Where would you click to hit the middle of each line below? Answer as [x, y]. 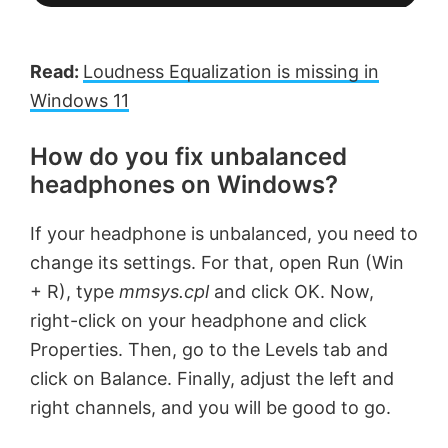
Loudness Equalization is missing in [231, 72]
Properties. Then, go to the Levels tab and [209, 350]
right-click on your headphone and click [198, 321]
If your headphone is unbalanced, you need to [224, 234]
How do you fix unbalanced [188, 157]
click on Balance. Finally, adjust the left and [212, 379]
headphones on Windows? [184, 185]
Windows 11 [79, 101]
